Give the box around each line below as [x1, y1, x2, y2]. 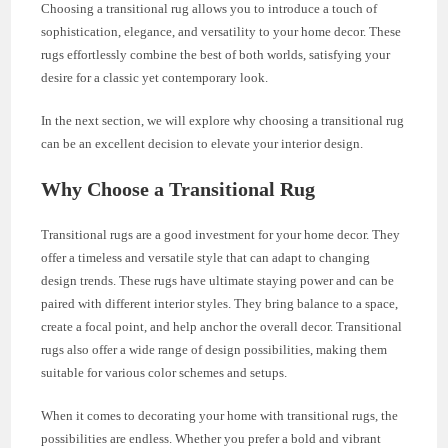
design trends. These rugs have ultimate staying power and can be [41, 273, 395, 289]
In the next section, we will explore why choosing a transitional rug [41, 113, 405, 129]
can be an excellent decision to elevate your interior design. [41, 136, 364, 152]
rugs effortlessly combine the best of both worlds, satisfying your [41, 47, 391, 63]
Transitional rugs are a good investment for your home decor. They [41, 227, 401, 243]
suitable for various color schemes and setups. [41, 365, 288, 381]
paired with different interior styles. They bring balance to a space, [41, 296, 399, 312]
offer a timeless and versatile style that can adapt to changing [41, 250, 371, 266]
